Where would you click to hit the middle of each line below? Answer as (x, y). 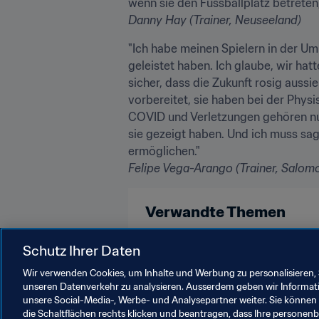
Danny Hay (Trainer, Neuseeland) (215, 20)
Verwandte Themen (215, 211)
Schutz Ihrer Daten (82, 250)
